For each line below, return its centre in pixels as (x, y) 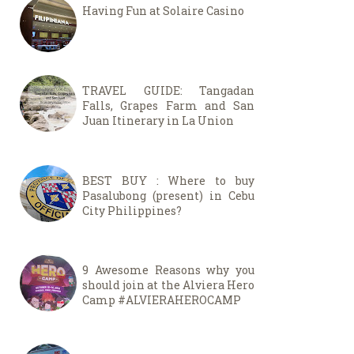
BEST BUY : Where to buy (168, 180)
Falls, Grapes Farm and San (168, 106)
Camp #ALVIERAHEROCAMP (162, 299)
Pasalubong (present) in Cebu (168, 195)
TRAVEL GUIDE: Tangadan (168, 91)
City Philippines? (132, 210)
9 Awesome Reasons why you (168, 269)
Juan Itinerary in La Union (158, 121)
